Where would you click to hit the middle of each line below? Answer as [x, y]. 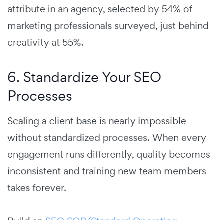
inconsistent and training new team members [107, 171]
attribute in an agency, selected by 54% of [100, 9]
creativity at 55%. [45, 42]
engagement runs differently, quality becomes [109, 154]
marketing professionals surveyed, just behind [108, 25]
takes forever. [37, 187]
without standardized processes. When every [107, 137]
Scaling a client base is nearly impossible [97, 121]
